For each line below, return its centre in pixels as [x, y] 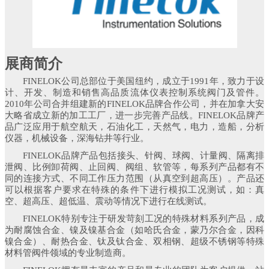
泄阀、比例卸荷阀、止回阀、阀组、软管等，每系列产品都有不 [134, 167]
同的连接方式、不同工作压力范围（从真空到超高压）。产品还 [134, 179]
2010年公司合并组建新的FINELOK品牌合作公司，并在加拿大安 [134, 104]
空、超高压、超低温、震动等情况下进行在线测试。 [108, 201]
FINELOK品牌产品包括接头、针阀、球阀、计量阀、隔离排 [144, 156]
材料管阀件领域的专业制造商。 [68, 253]
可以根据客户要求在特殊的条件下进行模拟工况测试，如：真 [134, 190]
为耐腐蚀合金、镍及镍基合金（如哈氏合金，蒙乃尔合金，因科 [134, 230]
